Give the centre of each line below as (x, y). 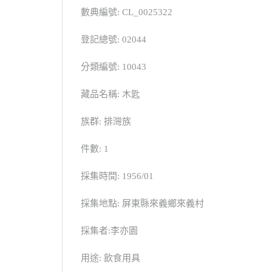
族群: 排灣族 (106, 122)
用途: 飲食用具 (110, 258)
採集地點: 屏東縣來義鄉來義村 (142, 204)
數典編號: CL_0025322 (127, 12)
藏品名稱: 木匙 (110, 94)
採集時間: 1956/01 (117, 176)
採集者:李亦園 (109, 231)
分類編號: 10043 (114, 67)
